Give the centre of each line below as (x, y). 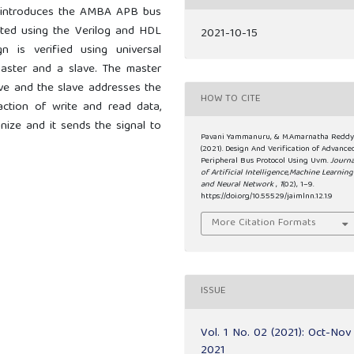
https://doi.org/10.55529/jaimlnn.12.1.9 (267, 197)
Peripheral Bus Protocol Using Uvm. (266, 162)
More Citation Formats (264, 223)
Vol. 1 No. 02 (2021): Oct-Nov (276, 333)
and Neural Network (239, 185)
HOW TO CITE (231, 99)
